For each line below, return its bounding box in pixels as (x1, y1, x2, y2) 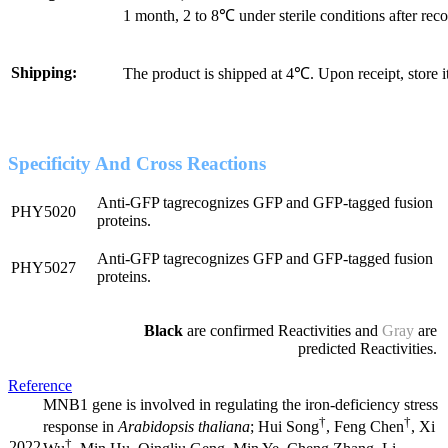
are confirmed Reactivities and (187, 321, 382, 339)
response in (43, 418, 118, 436)
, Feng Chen (326, 418, 404, 436)
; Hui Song (250, 418, 319, 436)
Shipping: (11, 63, 77, 81)
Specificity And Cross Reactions (8, 152, 266, 174)
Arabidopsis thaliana (118, 418, 250, 436)
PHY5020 (11, 202, 76, 220)
